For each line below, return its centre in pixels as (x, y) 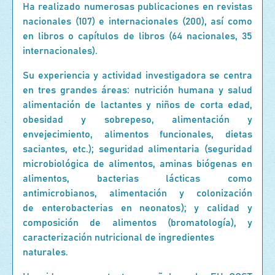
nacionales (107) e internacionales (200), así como (137, 21)
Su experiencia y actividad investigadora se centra (137, 76)
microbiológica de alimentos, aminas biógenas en (137, 164)
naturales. (45, 252)
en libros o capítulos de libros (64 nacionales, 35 (137, 36)
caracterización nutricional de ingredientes (118, 238)
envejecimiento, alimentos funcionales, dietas (137, 134)
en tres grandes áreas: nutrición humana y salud (137, 90)
